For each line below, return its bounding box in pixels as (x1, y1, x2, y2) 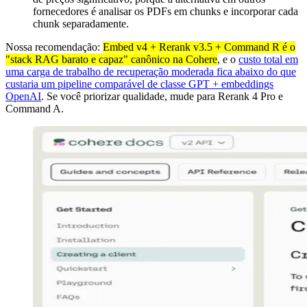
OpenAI (5, 90, 41, 103)
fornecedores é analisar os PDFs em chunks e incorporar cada (33, 5, 298, 18)
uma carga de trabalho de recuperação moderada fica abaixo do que (5, 66, 296, 78)
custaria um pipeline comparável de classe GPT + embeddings (5, 78, 273, 90)
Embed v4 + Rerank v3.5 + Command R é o (103, 41, 295, 53)
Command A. (5, 103, 64, 115)
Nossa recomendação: (5, 41, 103, 53)
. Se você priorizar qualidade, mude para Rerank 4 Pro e (41, 90, 283, 103)
